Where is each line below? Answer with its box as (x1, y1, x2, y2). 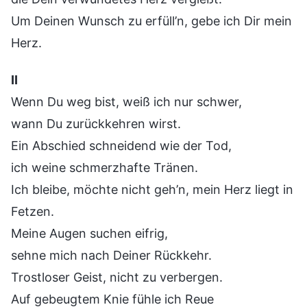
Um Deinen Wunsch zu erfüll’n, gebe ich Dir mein (11, 13, 292, 28)
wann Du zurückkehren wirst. (11, 116, 181, 131)
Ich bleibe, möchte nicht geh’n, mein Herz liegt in (11, 182, 293, 197)
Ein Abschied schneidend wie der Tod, (11, 138, 232, 153)
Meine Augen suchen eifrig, (11, 225, 168, 241)
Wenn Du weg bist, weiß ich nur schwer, (11, 94, 242, 109)
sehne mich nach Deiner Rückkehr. (11, 247, 212, 262)
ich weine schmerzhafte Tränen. (11, 160, 198, 175)
